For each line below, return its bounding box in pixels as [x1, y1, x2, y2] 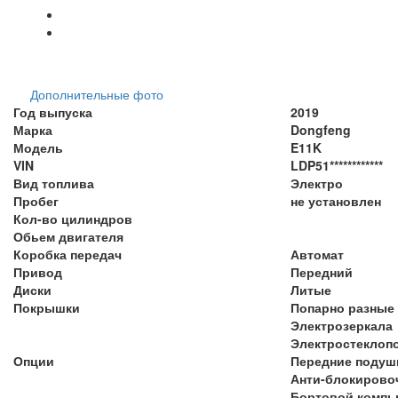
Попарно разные [291, 298, 394, 316]
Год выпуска [13, 102, 92, 121]
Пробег [13, 191, 59, 210]
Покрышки [13, 298, 80, 316]
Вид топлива [13, 173, 94, 192]
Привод [13, 262, 62, 281]
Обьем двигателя [13, 227, 123, 245]
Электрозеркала [291, 315, 393, 334]
